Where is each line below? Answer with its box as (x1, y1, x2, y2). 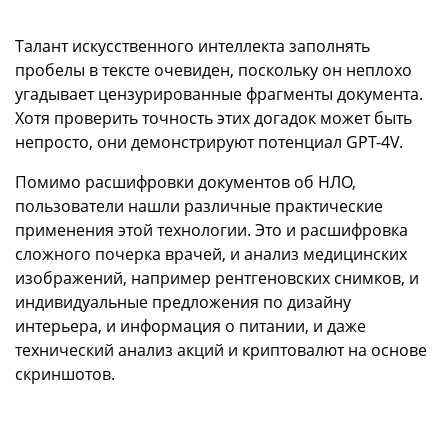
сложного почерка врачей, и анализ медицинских (15, 243, 407, 266)
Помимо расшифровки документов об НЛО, (15, 171, 356, 194)
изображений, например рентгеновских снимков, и (15, 267, 419, 290)
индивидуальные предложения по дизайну (15, 291, 351, 314)
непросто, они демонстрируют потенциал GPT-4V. (15, 131, 403, 154)
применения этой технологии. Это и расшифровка (15, 219, 408, 242)
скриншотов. (15, 363, 115, 386)
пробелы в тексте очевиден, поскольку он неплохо (15, 59, 412, 82)
